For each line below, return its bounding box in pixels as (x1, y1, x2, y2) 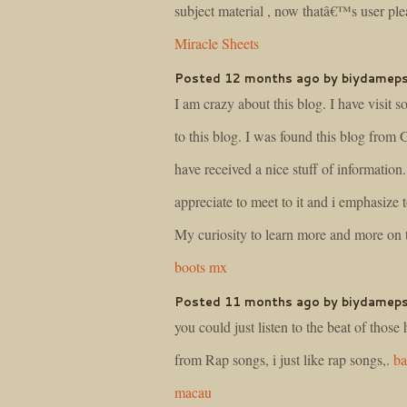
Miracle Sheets (174, 34, 259, 54)
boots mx (174, 256, 227, 276)
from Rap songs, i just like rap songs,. (174, 349, 393, 369)
